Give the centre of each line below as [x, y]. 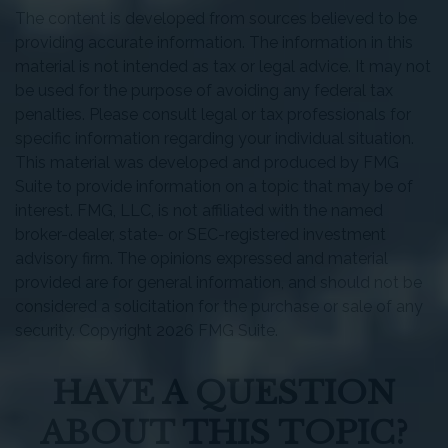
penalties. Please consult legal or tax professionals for [213, 115]
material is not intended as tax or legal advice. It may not [223, 67]
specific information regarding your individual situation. [214, 139]
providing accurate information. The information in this [214, 43]
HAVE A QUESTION [224, 393]
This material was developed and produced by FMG [207, 163]
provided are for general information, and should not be [218, 283]
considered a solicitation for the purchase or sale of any [219, 307]
